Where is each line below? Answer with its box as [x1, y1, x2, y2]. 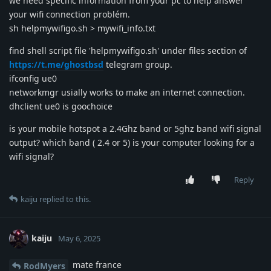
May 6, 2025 [58, 232, 100, 244]
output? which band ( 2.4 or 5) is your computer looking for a [9, 136, 255, 148]
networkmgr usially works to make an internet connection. [9, 86, 245, 98]
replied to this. [38, 193, 91, 204]
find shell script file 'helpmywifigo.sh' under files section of [9, 44, 247, 56]
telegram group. [103, 58, 172, 70]
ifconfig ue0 [9, 72, 57, 84]
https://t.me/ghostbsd [9, 58, 103, 70]
